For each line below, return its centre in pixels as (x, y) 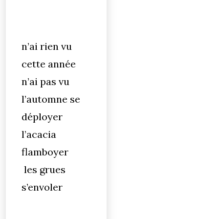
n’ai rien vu (47, 46)
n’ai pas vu (45, 81)
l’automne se (51, 99)
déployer (42, 117)
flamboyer (49, 152)
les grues (44, 169)
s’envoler (42, 187)
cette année (49, 64)
